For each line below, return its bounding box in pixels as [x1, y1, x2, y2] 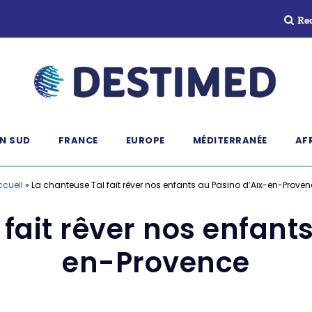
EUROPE [125, 134, 165, 147]
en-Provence [62, 243, 250, 282]
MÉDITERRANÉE [192, 134, 267, 147]
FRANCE [58, 134, 98, 147]
